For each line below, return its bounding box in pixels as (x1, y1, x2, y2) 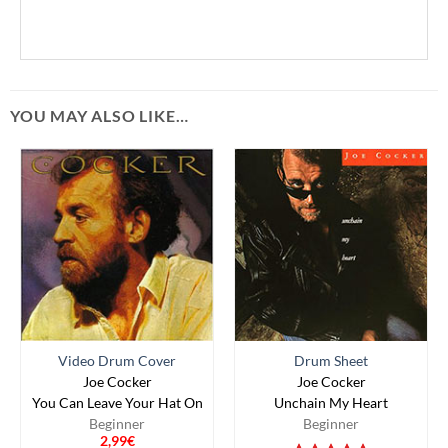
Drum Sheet (294, 352, 368, 369)
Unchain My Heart (274, 394, 388, 411)
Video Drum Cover (58, 352, 176, 369)
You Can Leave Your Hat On (31, 394, 203, 411)
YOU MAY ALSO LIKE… (10, 105, 189, 125)
